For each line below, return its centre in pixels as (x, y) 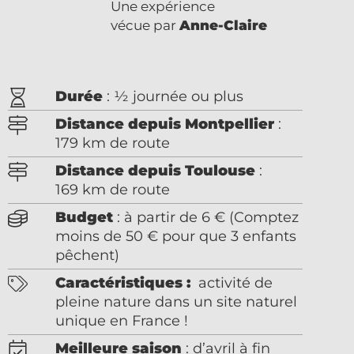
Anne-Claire (223, 26)
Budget (84, 218)
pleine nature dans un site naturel (176, 302)
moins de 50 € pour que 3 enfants (176, 237)
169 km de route (113, 190)
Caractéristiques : (123, 283)
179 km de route (113, 143)
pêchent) (87, 256)
